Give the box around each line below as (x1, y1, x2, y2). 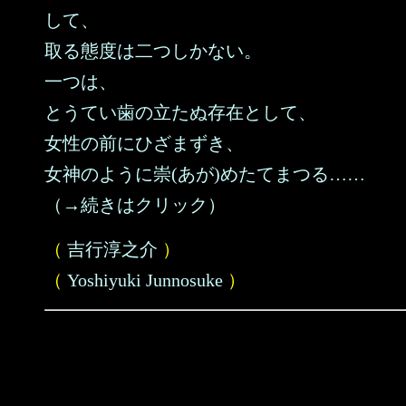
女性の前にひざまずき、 (44, 133, 244, 153)
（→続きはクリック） (44, 195, 226, 215)
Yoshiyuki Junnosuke (67, 270, 223, 290)
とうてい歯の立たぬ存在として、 (44, 102, 316, 122)
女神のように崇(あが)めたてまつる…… (44, 164, 365, 184)
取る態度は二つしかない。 (44, 41, 262, 61)
